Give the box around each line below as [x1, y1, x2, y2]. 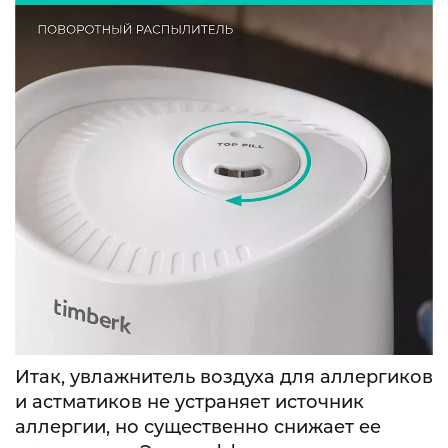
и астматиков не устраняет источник [15, 390, 364, 413]
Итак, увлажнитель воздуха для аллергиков [15, 365, 433, 388]
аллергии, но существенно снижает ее [15, 415, 381, 438]
